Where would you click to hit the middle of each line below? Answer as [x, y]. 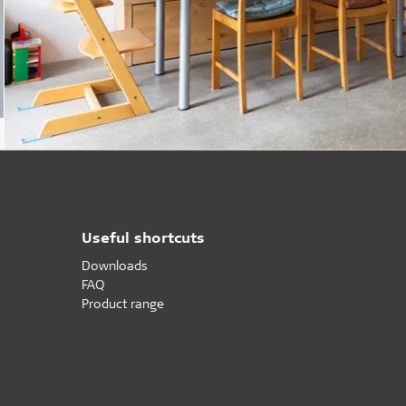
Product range [123, 303]
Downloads [115, 265]
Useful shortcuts [144, 237]
